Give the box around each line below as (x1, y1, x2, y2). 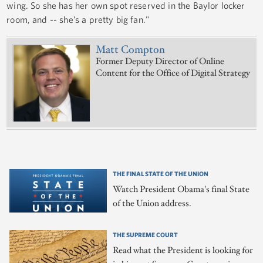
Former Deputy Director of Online (96, 55, 225, 67)
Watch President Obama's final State (113, 183, 250, 195)
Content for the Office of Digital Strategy (96, 67, 251, 79)
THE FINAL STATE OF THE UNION (113, 169, 209, 177)
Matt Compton (96, 42, 166, 57)
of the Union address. (113, 197, 192, 209)
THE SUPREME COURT (113, 230, 178, 238)
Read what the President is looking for (113, 244, 254, 256)
